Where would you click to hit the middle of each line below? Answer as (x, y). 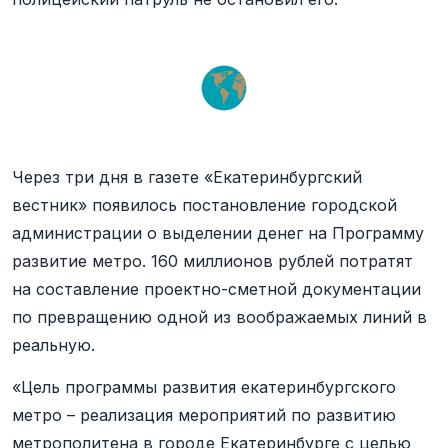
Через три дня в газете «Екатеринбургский (187, 177)
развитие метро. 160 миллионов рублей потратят (212, 261)
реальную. (53, 345)
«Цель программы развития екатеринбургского (204, 387)
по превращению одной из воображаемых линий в (219, 317)
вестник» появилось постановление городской (204, 205)
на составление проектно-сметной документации (216, 289)
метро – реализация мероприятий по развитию (204, 415)
